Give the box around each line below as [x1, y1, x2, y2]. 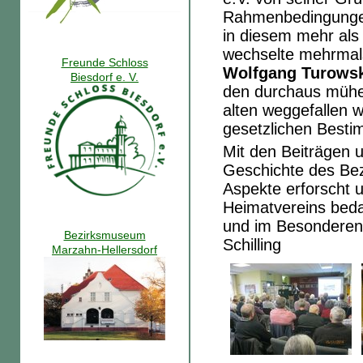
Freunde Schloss [61, 56, 148, 70]
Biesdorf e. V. [70, 70, 139, 84]
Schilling [223, 236, 281, 254]
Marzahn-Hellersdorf [52, 242, 157, 256]
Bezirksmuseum [63, 228, 146, 241]
